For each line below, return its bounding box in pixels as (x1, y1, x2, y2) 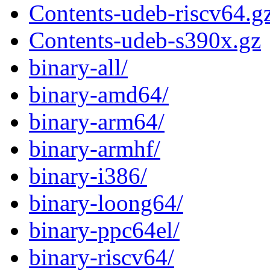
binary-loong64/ (29, 190, 183, 216)
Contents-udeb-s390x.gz (29, 27, 261, 54)
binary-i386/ (29, 163, 147, 189)
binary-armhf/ (29, 136, 160, 162)
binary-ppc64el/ (29, 217, 180, 243)
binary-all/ (29, 54, 128, 81)
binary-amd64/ (29, 81, 169, 108)
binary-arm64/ (29, 108, 165, 135)
